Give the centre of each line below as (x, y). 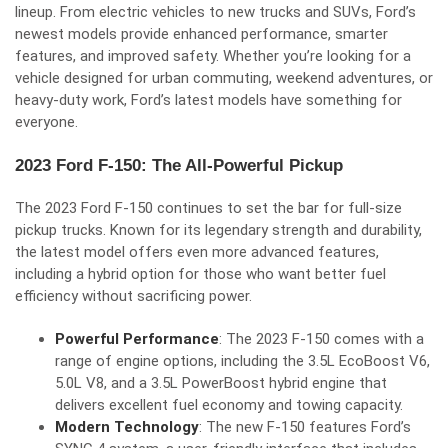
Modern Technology (127, 427)
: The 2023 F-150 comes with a (321, 339)
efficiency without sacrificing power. (133, 296)
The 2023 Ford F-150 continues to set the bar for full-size (208, 208)
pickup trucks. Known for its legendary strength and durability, (218, 230)
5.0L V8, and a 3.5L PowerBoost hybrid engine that (221, 383)
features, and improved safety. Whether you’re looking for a (213, 56)
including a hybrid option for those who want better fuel (200, 274)
